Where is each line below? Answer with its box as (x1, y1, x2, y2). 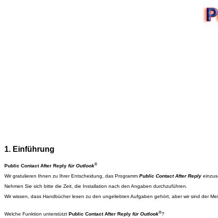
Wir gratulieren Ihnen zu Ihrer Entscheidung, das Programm (4, 173, 139, 179)
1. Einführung (4, 145, 54, 153)
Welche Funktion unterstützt (4, 211, 69, 217)
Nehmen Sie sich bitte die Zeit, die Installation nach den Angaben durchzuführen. (4, 183, 187, 189)
